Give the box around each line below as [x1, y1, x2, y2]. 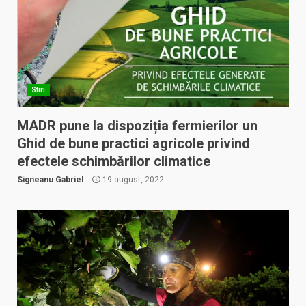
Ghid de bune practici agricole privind [17, 135, 250, 152]
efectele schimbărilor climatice [17, 153, 210, 169]
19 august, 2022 [100, 175, 164, 184]
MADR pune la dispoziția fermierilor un [17, 117, 258, 134]
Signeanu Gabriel [17, 175, 83, 184]
